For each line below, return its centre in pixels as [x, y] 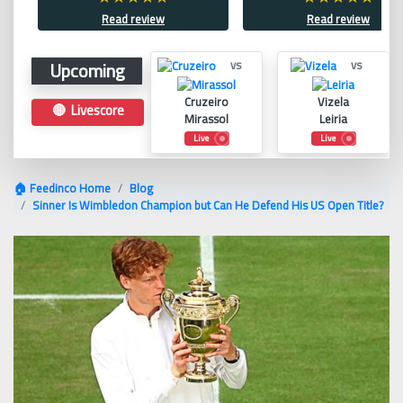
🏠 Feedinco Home [62, 188]
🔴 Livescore [88, 110]
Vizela [333, 101]
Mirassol [206, 118]
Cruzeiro [206, 101]
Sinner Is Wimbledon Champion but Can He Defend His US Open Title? [208, 205]
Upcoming [87, 71]
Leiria [333, 118]
